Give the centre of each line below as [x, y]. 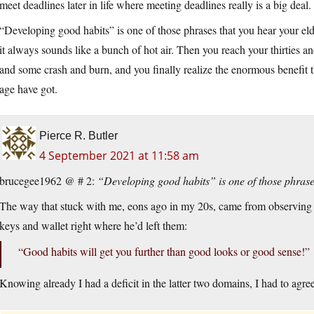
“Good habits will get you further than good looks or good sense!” [164, 252]
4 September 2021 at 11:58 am [119, 156]
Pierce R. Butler [78, 136]
